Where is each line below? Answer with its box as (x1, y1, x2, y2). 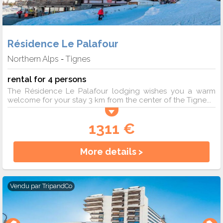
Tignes (66, 54, 91, 64)
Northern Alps (7, 54, 59, 64)
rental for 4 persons (7, 74, 86, 85)
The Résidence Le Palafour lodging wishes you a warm (7, 87, 216, 96)
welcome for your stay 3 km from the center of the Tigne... (7, 96, 211, 105)
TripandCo (42, 182, 72, 190)
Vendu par (10, 182, 42, 190)
